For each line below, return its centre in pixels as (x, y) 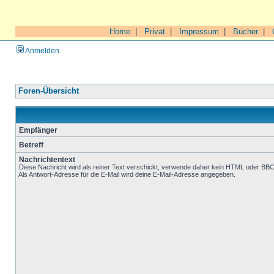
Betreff (31, 145)
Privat (155, 31)
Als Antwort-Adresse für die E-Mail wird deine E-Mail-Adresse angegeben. (127, 174)
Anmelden (42, 50)
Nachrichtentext (47, 159)
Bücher (246, 31)
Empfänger (38, 130)
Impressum (199, 31)
